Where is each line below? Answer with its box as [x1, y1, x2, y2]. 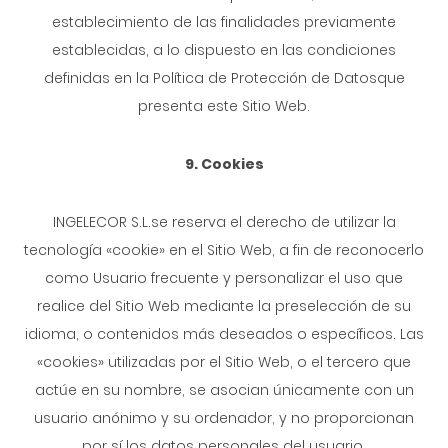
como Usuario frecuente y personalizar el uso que [45, 268, 403, 288]
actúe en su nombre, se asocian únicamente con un [34, 380, 414, 400]
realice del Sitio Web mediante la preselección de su [37, 296, 411, 316]
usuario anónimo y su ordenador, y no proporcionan [34, 408, 414, 428]
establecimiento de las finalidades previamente [52, 12, 396, 32]
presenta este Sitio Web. [138, 96, 310, 116]
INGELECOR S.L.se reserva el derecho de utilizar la [52, 212, 396, 232]
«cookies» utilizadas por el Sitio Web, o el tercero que [37, 352, 411, 372]
